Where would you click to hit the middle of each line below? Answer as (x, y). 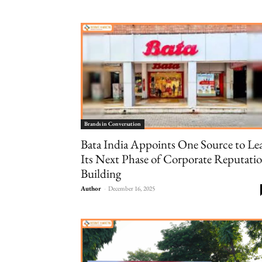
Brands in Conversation (113, 124)
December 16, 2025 (132, 188)
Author (91, 188)
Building (101, 173)
